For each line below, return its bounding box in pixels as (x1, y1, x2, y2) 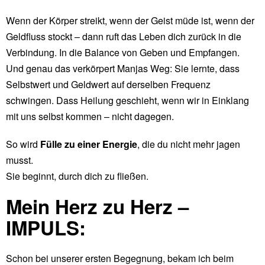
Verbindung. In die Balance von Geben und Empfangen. (6, 45, 240, 59)
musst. (6, 153, 33, 167)
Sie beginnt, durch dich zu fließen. (6, 169, 148, 183)
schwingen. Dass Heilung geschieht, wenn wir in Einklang (6, 93, 249, 107)
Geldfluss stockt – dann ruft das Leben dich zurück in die (6, 29, 241, 43)
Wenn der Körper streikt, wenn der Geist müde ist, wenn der (6, 13, 254, 27)
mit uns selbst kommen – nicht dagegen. (6, 109, 174, 123)
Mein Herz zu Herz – (6, 192, 189, 220)
